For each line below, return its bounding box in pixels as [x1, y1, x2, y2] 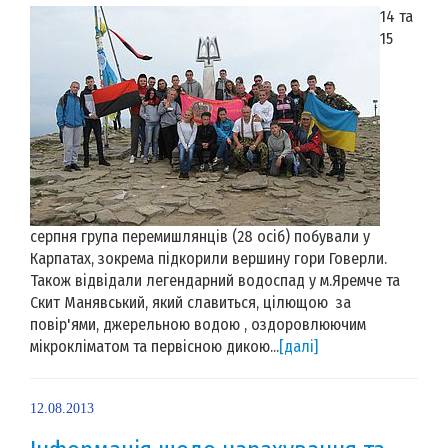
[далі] [279, 336, 318, 356]
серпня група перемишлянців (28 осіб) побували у [30, 226, 370, 246]
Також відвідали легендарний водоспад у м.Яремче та [30, 270, 400, 290]
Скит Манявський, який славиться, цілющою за [30, 292, 351, 312]
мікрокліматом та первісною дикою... [30, 336, 279, 356]
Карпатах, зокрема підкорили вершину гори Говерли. [30, 248, 387, 268]
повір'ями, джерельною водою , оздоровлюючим [30, 314, 366, 334]
